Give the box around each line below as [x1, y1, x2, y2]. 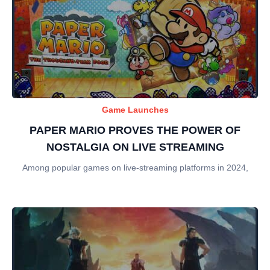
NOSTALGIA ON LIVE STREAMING [46, 141, 224, 153]
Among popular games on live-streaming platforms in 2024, [22, 163, 248, 172]
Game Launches [101, 105, 169, 115]
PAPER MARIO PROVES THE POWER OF [30, 124, 240, 136]
